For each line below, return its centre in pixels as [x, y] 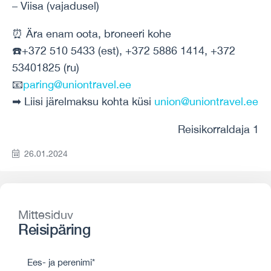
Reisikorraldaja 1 [218, 129]
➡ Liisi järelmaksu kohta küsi [83, 101]
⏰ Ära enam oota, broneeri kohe [92, 34]
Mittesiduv [46, 214]
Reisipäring [54, 229]
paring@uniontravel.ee [77, 84]
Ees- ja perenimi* [61, 262]
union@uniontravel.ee [206, 101]
